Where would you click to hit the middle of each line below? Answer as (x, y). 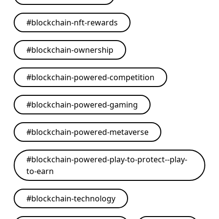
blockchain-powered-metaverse (90, 132)
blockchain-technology (73, 198)
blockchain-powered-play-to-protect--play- (109, 159)
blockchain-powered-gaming (85, 105)
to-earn (40, 171)
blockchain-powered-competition (93, 77)
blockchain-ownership (72, 50)
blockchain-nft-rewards (75, 22)
